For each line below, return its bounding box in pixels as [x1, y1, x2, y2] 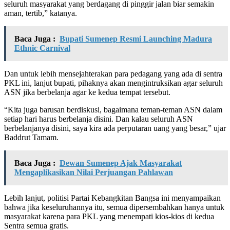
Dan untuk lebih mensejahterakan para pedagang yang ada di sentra [4, 69, 222, 78]
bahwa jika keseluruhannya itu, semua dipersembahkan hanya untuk [4, 202, 224, 212]
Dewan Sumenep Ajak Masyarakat [60, 158, 182, 167]
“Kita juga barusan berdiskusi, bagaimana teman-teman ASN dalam [4, 105, 222, 114]
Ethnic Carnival [14, 43, 70, 52]
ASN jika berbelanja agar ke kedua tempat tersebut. [4, 87, 170, 97]
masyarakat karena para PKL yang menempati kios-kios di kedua [4, 212, 214, 221]
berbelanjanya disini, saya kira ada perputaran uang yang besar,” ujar [4, 123, 226, 132]
